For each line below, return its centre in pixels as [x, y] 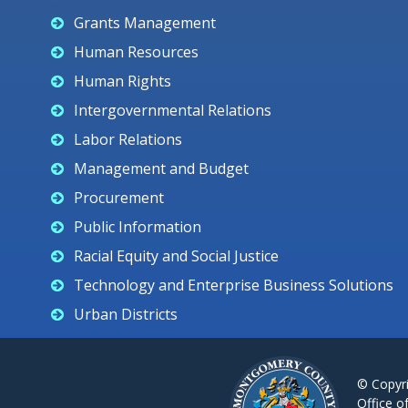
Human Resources [136, 52]
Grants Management [145, 23]
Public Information [138, 227]
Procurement [119, 198]
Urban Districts [126, 314]
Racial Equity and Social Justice [176, 256]
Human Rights [122, 81]
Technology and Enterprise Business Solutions [234, 285]
